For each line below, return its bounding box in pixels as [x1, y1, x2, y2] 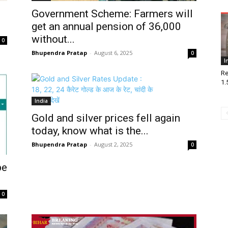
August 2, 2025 [94, 140, 132, 148]
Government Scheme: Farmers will [32, 8, 193, 20]
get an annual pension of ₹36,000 [32, 20, 181, 33]
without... [32, 33, 75, 45]
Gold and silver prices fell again [32, 112, 180, 124]
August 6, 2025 [94, 49, 132, 56]
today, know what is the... [32, 125, 149, 137]
